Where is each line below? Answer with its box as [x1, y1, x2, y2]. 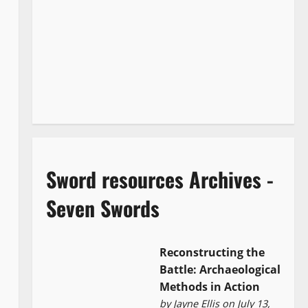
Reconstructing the [159, 245, 265, 261]
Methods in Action [159, 279, 261, 295]
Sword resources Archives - [45, 164, 274, 195]
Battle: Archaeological [159, 262, 281, 278]
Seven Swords [45, 192, 159, 223]
